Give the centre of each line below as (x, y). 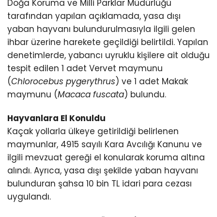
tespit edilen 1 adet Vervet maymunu (85, 69)
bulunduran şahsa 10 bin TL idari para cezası (100, 184)
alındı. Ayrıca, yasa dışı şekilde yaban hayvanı (103, 171)
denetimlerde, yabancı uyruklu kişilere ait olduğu (108, 55)
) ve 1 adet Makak (152, 82)
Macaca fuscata (91, 95)
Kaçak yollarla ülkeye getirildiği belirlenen (93, 132)
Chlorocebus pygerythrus (63, 82)
